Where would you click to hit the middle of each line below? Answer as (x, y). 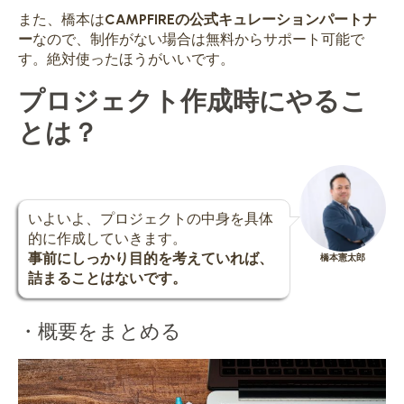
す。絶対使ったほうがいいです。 (126, 59)
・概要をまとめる (100, 330)
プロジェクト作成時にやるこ (193, 99)
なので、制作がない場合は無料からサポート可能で (198, 39)
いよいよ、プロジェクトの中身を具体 (151, 218)
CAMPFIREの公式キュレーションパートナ (241, 19)
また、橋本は (61, 19)
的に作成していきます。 (107, 238)
